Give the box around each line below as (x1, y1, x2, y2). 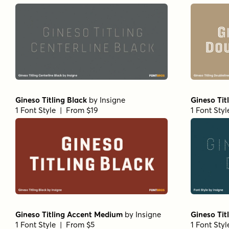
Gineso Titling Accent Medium (15, 209, 123, 219)
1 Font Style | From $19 (15, 105, 98, 115)
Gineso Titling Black (15, 95, 87, 105)
